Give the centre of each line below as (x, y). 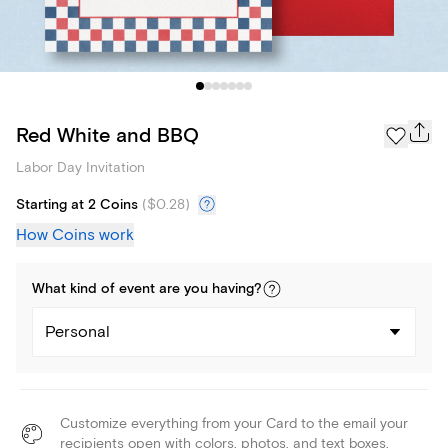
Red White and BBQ (107, 135)
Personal (77, 332)
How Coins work (75, 235)
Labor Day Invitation (80, 168)
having (233, 289)
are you (183, 289)
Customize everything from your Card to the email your (234, 424)
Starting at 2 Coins (77, 205)
